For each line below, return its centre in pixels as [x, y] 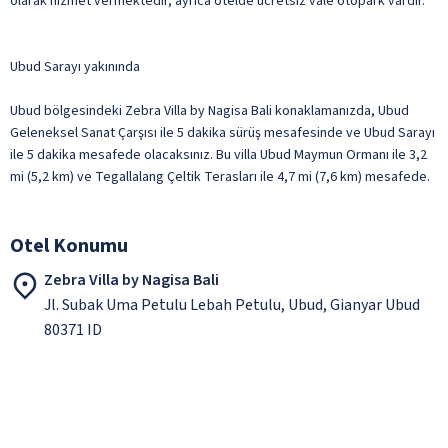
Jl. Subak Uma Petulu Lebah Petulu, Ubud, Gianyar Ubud [232, 304]
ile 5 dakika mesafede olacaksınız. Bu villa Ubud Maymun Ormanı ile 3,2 [218, 154]
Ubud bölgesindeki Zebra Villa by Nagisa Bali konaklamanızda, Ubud [209, 110]
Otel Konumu [69, 245]
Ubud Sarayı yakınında [75, 66]
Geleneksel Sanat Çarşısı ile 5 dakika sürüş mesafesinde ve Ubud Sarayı [222, 132]
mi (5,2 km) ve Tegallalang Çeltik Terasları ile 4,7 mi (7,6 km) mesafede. [220, 176]
